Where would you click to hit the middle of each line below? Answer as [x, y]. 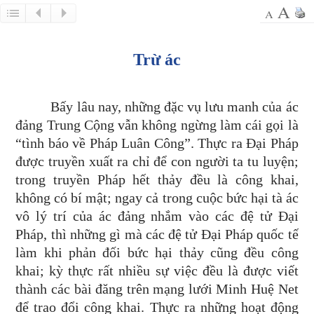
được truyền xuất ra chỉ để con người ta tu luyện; [157, 161]
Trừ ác [157, 60]
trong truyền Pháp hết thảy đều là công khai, [157, 179]
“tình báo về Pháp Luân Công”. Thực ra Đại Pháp [157, 143]
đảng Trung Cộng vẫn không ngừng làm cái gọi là [157, 125]
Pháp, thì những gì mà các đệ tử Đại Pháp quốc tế [157, 234]
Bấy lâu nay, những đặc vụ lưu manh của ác [175, 107]
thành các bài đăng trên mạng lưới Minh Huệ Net [157, 289]
